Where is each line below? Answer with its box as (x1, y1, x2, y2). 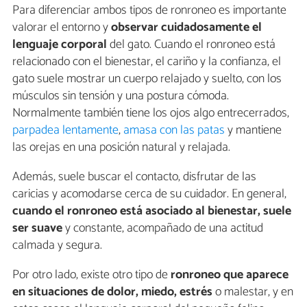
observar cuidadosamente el (111, 17, 262, 38)
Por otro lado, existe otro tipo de (12, 265, 168, 286)
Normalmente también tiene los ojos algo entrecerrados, (12, 103, 289, 124)
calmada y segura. (12, 235, 102, 256)
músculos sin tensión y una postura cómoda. (12, 86, 229, 107)
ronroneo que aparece (168, 265, 288, 286)
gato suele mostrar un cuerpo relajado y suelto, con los (12, 69, 282, 90)
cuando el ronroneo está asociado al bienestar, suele (12, 201, 291, 222)
